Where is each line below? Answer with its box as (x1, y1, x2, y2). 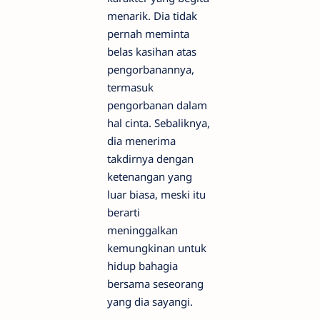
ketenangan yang (107, 169, 192, 184)
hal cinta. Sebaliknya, (107, 115, 210, 130)
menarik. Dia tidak (107, 8, 197, 23)
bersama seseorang (107, 276, 204, 291)
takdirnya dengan (107, 151, 194, 166)
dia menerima (107, 133, 176, 148)
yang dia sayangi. (107, 294, 193, 309)
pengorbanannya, (107, 61, 194, 76)
